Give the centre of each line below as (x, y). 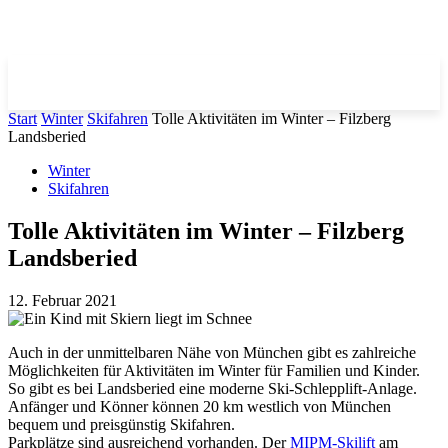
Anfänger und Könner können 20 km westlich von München (199, 406)
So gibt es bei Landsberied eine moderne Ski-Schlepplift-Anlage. (212, 388)
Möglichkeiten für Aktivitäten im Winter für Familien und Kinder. (214, 370)
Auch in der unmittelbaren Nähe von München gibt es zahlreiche (212, 352)
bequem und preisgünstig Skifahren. (121, 424)
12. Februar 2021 (62, 300)
